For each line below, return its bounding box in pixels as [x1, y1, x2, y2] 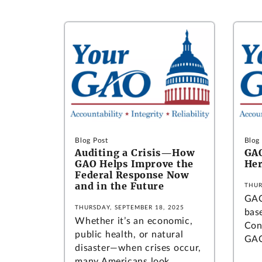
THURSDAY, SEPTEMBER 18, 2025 [75, 205, 184, 211]
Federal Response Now [75, 169, 189, 181]
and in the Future [75, 180, 164, 192]
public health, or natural [75, 230, 184, 240]
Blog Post [75, 137, 108, 144]
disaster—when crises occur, [75, 243, 201, 253]
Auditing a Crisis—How [75, 147, 195, 159]
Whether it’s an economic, [75, 216, 193, 226]
